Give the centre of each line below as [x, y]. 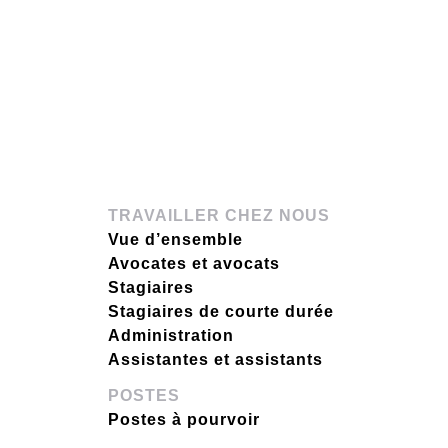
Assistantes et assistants [215, 359]
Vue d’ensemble [175, 239]
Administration [171, 335]
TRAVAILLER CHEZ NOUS [219, 215]
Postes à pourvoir [184, 419]
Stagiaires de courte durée [221, 311]
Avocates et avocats [194, 263]
